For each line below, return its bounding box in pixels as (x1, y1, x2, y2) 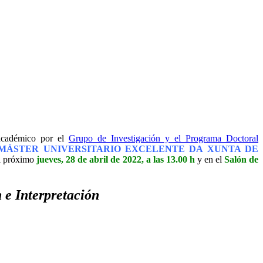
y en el (194, 154, 224, 165)
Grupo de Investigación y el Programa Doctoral (68, 133, 259, 144)
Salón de (224, 154, 259, 165)
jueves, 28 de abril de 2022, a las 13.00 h (36, 154, 195, 165)
